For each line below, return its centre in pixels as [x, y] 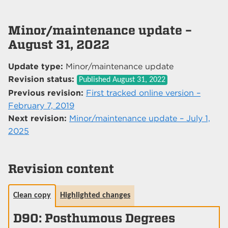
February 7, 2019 [41, 106]
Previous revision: [46, 93]
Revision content [61, 169]
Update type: [36, 67]
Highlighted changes [95, 196]
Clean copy [32, 196]
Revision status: [41, 79]
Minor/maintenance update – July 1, [140, 119]
